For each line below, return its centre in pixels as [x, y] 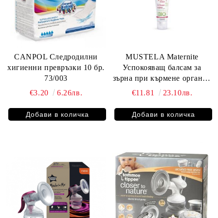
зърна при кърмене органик [162, 78]
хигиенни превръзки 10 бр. [56, 67]
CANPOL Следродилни [56, 57]
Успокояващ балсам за [162, 67]
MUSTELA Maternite [146, 57]
